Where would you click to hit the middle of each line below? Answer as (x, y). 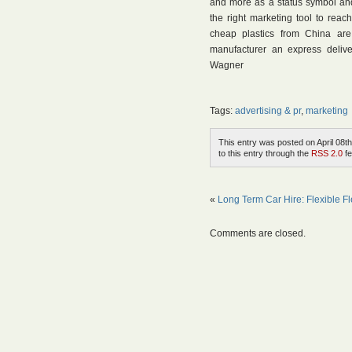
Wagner (227, 65)
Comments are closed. (258, 233)
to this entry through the (265, 153)
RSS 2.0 (327, 153)
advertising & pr (268, 111)
